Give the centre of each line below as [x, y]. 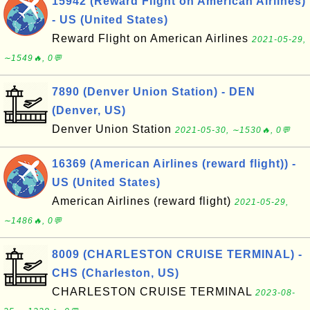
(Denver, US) [89, 110]
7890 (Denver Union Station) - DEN [154, 92]
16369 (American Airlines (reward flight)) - [174, 164]
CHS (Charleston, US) [116, 273]
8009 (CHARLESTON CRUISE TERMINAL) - [177, 254]
